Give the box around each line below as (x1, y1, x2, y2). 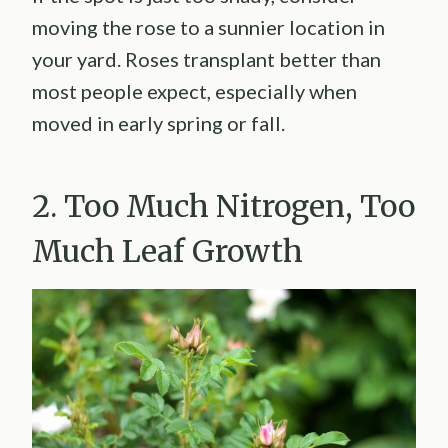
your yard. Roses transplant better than (32, 47, 381, 72)
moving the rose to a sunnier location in (32, 15, 385, 40)
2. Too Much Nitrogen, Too (32, 187, 415, 226)
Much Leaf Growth (32, 232, 303, 271)
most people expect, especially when (32, 79, 357, 104)
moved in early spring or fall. (32, 111, 285, 136)
